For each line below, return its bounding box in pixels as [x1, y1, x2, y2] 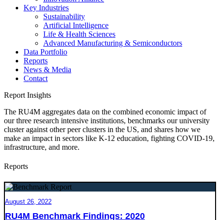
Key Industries [24, 3, 69, 12]
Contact [24, 74, 48, 82]
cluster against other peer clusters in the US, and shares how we [4, 125, 200, 134]
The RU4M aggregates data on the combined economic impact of [4, 108, 206, 116]
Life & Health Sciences [43, 30, 115, 38]
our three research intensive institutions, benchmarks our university [4, 116, 210, 125]
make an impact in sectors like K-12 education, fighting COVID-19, [4, 134, 215, 142]
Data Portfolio [24, 48, 67, 56]
